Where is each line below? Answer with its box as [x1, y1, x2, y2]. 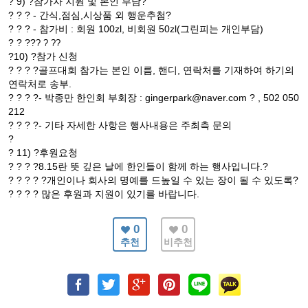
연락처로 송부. [8, 78, 71, 89]
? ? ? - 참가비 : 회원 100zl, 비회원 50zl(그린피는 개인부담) [8, 23, 263, 34]
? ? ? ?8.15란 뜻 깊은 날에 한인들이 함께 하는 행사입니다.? [8, 161, 268, 172]
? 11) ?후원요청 [8, 147, 78, 158]
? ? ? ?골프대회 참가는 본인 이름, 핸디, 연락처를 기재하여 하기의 [8, 65, 294, 76]
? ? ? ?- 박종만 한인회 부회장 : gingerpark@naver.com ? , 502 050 [8, 92, 299, 103]
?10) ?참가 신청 [8, 51, 78, 62]
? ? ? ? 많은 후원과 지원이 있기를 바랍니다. [8, 188, 199, 199]
